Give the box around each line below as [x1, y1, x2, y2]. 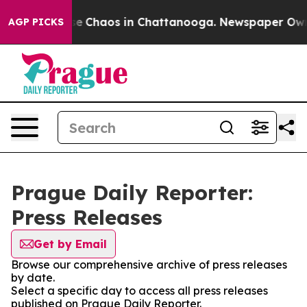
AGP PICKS [8, 16, 64, 28]
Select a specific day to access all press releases [11, 284, 268, 297]
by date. [11, 271, 55, 284]
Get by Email [34, 237, 107, 251]
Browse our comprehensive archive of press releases [11, 258, 287, 271]
